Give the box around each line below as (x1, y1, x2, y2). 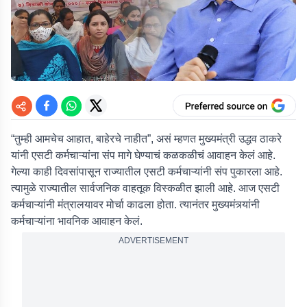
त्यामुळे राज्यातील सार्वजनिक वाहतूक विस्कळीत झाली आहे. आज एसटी (11, 182, 280, 194)
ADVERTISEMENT (119, 236, 188, 245)
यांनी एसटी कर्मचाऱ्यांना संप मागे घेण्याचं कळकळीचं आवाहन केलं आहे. (11, 149, 275, 161)
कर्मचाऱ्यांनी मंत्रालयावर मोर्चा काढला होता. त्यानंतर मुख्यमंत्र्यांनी (11, 199, 260, 210)
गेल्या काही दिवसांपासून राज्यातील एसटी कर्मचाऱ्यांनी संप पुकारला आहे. (11, 166, 282, 177)
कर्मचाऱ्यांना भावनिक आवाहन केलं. (11, 215, 143, 227)
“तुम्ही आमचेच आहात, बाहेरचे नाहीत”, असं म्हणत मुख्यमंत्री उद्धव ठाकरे (11, 133, 282, 145)
